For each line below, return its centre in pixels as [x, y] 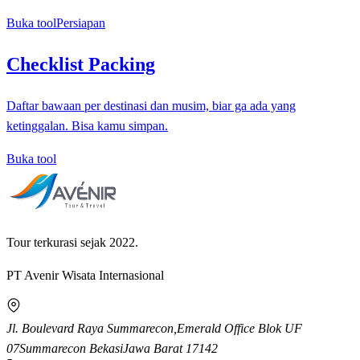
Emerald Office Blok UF [239, 329]
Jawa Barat [153, 349]
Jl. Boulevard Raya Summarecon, [92, 329]
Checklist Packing [81, 65]
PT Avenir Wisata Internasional [85, 276]
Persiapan [81, 23]
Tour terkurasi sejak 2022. [72, 243]
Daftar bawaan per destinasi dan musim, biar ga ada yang [151, 106]
